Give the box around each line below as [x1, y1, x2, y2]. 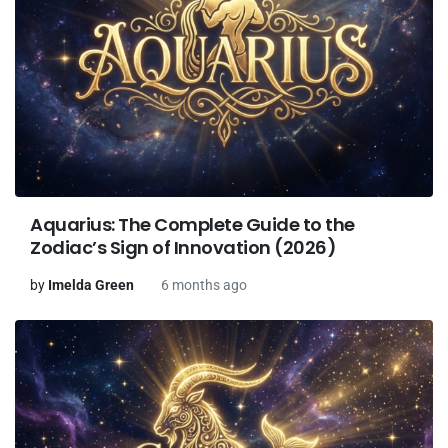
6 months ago [161, 277, 247, 294]
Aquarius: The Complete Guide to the [30, 212, 355, 238]
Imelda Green [48, 277, 134, 294]
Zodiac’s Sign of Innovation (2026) [30, 235, 336, 261]
